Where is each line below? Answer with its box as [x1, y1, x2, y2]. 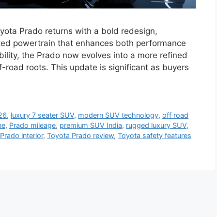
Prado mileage [9, 121, 56, 130]
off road [162, 111, 189, 120]
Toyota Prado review [47, 131, 114, 140]
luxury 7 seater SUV [11, 111, 75, 120]
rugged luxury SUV [126, 121, 186, 130]
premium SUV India [60, 121, 122, 130]
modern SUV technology [78, 111, 159, 120]
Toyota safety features [118, 131, 191, 140]
